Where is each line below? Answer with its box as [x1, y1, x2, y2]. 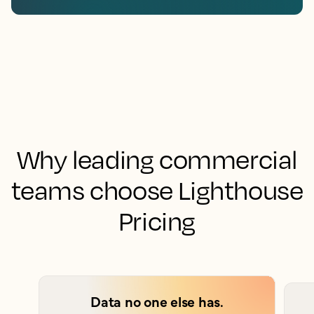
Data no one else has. [90, 292, 224, 311]
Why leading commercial [16, 144, 298, 175]
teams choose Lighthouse [11, 175, 303, 206]
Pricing [118, 205, 196, 237]
